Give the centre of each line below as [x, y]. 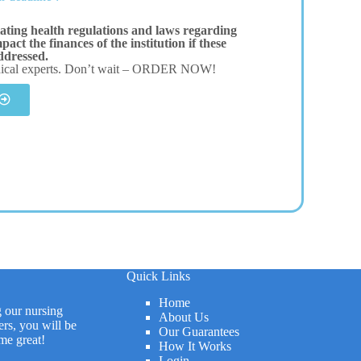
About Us [183, 317]
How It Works [195, 346]
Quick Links [158, 276]
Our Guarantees [199, 332]
